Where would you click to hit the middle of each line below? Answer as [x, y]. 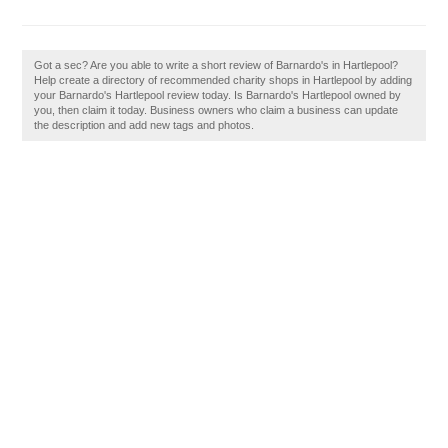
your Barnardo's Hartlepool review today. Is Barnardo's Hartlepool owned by [218, 95]
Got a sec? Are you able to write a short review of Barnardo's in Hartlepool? [216, 65]
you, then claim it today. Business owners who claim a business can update [216, 110]
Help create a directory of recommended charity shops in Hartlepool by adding [223, 80]
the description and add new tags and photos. [144, 125]
